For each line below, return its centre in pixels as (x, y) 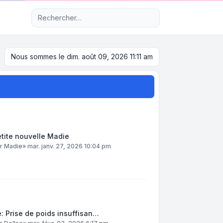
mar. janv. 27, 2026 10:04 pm (69, 146)
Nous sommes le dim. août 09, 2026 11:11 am (82, 56)
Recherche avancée (91, 13)
